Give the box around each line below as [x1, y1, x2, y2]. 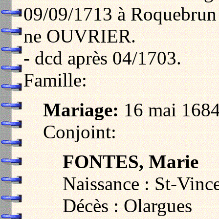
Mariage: [43, 99, 119, 120]
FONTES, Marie [63, 151, 198, 172]
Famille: [23, 69, 87, 90]
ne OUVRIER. [23, 25, 136, 46]
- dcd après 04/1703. [23, 47, 181, 68]
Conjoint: [43, 121, 116, 142]
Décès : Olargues [63, 195, 192, 216]
